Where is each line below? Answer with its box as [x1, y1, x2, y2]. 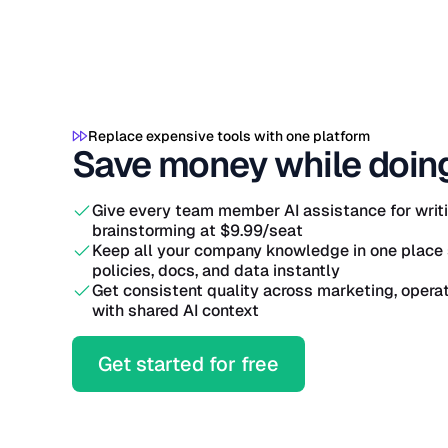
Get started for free [98, 350, 279, 377]
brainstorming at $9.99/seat [92, 220, 303, 241]
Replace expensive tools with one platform [88, 127, 370, 145]
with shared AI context [92, 300, 259, 321]
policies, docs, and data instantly [92, 260, 340, 281]
